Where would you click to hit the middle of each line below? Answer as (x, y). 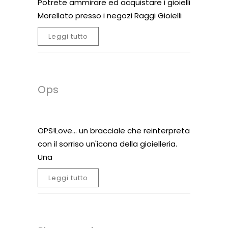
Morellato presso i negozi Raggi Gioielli (110, 16)
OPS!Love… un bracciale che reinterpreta (114, 131)
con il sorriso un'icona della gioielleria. (107, 144)
